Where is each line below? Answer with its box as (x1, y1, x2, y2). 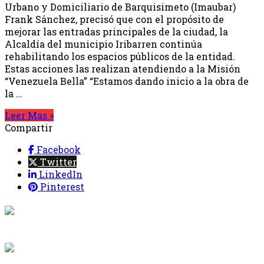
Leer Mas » (5, 108, 54, 121)
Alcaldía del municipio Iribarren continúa (5, 37, 202, 50)
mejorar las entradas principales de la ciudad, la (5, 25, 228, 38)
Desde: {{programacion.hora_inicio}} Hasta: (68, 216, 213, 226)
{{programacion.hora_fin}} (68, 225, 157, 235)
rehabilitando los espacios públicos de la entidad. (5, 49, 235, 62)
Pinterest (40, 180, 84, 193)
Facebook (37, 143, 81, 156)
